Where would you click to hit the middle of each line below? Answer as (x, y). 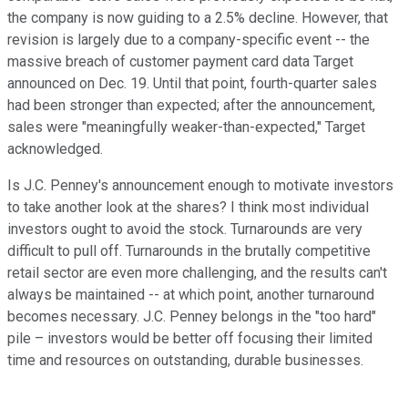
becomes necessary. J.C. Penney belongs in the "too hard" (192, 316)
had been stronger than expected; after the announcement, (191, 105)
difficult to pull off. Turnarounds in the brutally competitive (189, 250)
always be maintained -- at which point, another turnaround (191, 294)
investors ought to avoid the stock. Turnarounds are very (185, 229)
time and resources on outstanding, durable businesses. (185, 360)
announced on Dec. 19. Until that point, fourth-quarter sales (192, 83)
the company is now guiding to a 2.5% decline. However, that (198, 17)
